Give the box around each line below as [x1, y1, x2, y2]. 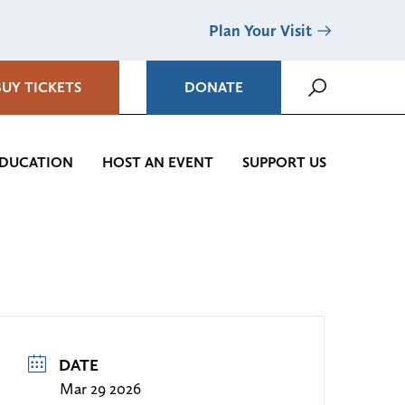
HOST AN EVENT [102, 153, 213, 171]
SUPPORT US [242, 153, 326, 171]
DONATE [184, 79, 243, 96]
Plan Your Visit [209, 21, 312, 40]
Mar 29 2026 [60, 379, 142, 399]
